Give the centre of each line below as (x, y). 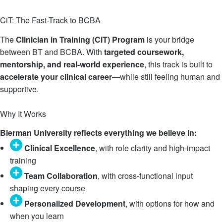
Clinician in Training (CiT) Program (80, 39)
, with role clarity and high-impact (153, 148)
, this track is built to (178, 64)
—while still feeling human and (166, 76)
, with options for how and (170, 203)
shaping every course (48, 188)
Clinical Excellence (60, 148)
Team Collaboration (61, 176)
